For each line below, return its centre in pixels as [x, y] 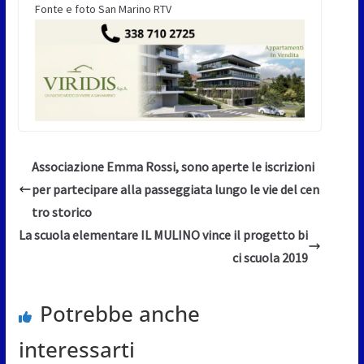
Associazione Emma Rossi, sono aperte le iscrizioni [173, 166]
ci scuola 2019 [271, 257]
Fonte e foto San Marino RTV [103, 9]
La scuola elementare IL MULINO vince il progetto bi [164, 234]
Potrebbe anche [119, 313]
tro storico [61, 212]
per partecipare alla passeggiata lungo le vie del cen [175, 189]
